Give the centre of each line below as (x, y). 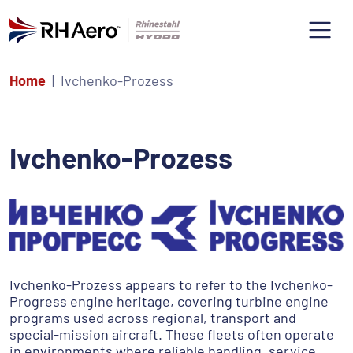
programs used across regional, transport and (153, 317)
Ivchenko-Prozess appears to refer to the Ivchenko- (171, 284)
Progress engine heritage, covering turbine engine (169, 301)
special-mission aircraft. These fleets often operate (172, 334)
